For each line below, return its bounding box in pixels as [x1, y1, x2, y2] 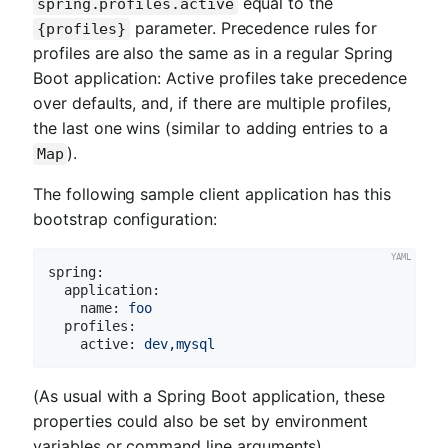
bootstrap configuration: [33, 209, 217, 230]
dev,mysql [143, 336, 216, 353]
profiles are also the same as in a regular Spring [33, 43, 393, 64]
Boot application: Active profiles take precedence [33, 68, 407, 89]
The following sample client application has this [33, 184, 391, 205]
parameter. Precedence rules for [130, 18, 377, 39]
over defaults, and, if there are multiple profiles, [33, 93, 391, 114]
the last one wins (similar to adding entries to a [33, 118, 388, 139]
